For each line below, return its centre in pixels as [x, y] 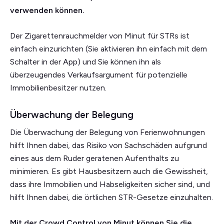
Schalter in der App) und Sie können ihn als [85, 62]
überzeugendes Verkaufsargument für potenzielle [99, 75]
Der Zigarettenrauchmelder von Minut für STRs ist [100, 36]
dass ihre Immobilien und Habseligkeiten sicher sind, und [110, 184]
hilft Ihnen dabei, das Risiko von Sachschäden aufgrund [108, 145]
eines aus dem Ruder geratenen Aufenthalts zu [94, 158]
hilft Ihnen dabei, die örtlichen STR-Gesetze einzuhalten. [111, 197]
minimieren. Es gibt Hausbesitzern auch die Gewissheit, [109, 171]
